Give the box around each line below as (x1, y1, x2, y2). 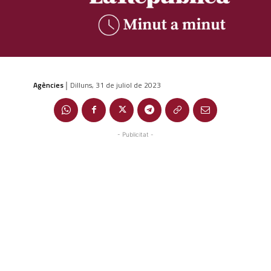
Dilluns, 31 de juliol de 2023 (70, 79, 161, 91)
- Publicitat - (117, 130, 154, 138)
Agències (33, 79, 64, 91)
